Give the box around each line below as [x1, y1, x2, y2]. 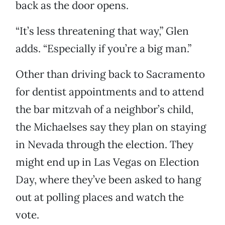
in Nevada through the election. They [16, 138, 193, 152]
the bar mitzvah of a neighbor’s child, [16, 102, 193, 117]
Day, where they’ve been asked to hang [16, 173, 201, 187]
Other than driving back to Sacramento [16, 67, 205, 81]
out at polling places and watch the [16, 190, 184, 204]
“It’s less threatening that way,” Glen [16, 24, 189, 38]
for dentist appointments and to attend [16, 85, 204, 99]
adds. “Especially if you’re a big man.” [16, 42, 191, 56]
